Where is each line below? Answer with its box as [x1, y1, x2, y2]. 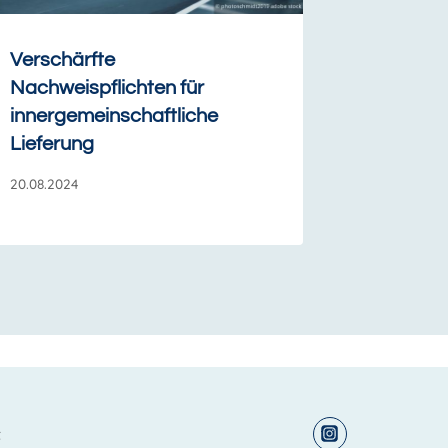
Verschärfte [10, 50, 116, 71]
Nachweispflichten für [10, 78, 205, 99]
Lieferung [10, 134, 95, 155]
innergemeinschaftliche [10, 106, 219, 127]
